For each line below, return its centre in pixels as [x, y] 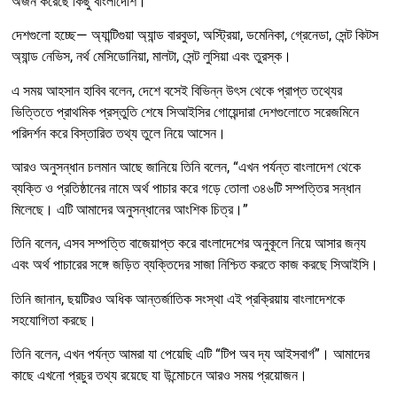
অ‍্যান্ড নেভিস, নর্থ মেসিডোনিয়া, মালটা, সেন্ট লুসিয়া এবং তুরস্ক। [152, 57]
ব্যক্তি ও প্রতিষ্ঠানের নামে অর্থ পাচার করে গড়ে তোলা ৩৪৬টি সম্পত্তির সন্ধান [186, 188]
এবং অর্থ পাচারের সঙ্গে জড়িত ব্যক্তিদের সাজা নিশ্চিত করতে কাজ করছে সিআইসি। [195, 265]
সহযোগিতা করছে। [54, 320]
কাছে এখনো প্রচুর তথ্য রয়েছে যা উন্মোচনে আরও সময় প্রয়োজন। [160, 376]
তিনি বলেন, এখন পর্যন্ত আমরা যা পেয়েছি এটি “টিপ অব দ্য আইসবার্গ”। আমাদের [191, 354]
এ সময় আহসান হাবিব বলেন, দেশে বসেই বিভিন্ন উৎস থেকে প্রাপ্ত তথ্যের [177, 90]
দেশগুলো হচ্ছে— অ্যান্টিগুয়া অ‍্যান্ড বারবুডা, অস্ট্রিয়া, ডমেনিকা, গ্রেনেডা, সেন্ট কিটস [195, 35]
